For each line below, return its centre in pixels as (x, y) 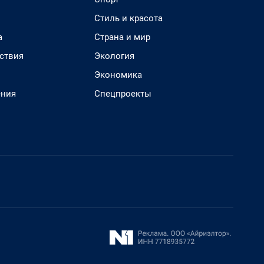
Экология (114, 56)
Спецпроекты (123, 94)
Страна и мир (122, 37)
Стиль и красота (128, 18)
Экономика (118, 75)
